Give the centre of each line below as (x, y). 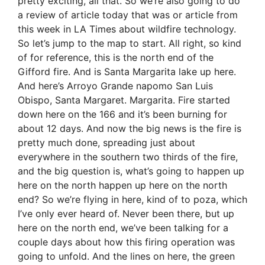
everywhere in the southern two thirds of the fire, (128, 157)
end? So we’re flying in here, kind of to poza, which (132, 200)
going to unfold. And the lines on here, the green (126, 256)
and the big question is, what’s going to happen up (131, 171)
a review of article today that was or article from (128, 15)
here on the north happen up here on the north (122, 185)
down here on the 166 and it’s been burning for (122, 114)
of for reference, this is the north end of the (116, 58)
